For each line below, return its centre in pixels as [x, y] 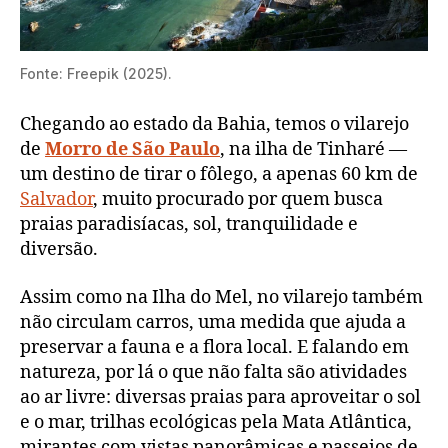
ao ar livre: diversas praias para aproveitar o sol [220, 397]
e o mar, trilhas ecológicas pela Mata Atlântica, [216, 422]
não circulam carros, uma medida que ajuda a [213, 322]
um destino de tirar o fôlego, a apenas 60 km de [219, 175]
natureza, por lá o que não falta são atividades [213, 372]
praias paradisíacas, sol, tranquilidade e [189, 225]
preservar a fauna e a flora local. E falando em [214, 347]
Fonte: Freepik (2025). [96, 74]
